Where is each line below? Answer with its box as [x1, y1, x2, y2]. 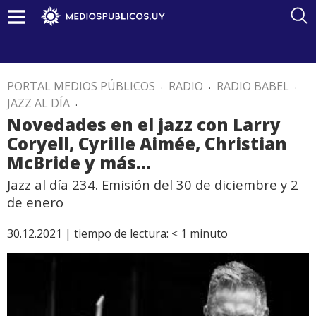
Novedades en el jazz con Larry [7, 113, 281, 136]
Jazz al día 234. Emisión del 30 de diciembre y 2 [7, 176, 298, 193]
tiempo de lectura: [74, 226, 169, 241]
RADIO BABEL [217, 78, 289, 94]
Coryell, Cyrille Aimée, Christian [7, 132, 287, 155]
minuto [190, 226, 228, 241]
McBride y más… [7, 151, 151, 174]
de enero [7, 193, 63, 211]
